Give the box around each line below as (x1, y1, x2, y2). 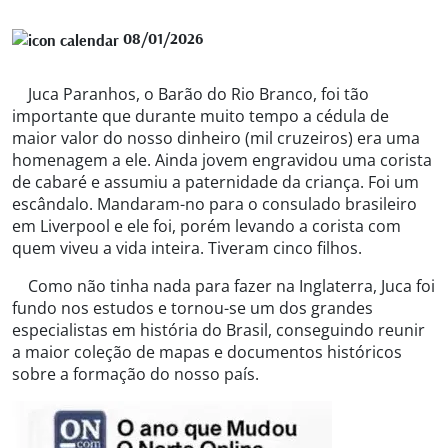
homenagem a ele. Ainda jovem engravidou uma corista (12, 149, 432, 171)
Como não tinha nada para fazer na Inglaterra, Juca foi (12, 275, 435, 297)
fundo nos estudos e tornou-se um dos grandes (12, 297, 373, 319)
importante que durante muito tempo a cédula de (12, 105, 389, 127)
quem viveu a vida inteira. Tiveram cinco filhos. (12, 237, 362, 259)
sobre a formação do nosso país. (12, 363, 259, 385)
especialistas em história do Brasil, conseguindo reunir (12, 319, 425, 341)
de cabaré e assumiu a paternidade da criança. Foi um (12, 171, 419, 193)
